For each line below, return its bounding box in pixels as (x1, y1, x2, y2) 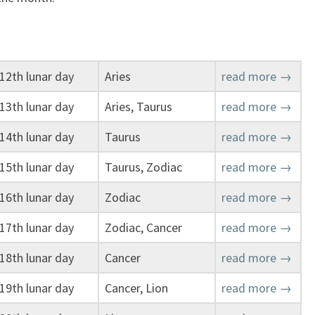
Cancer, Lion (105, 280, 168, 296)
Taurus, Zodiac (105, 159, 182, 175)
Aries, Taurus (105, 98, 172, 115)
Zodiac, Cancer (105, 219, 182, 236)
